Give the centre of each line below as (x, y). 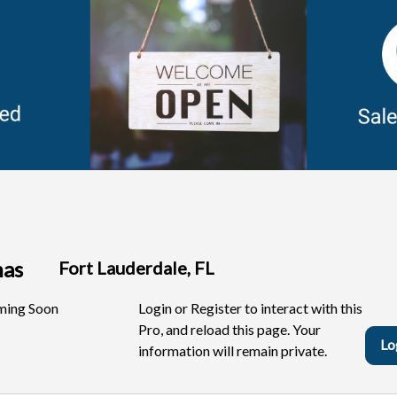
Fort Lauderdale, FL (136, 268)
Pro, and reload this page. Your (230, 329)
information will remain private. (233, 350)
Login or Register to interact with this (250, 308)
